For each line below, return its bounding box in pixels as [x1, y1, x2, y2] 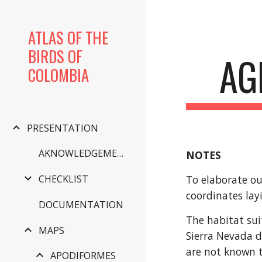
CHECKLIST [39, 173, 88, 186]
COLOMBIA [28, 63, 89, 87]
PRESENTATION [27, 121, 98, 135]
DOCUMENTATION [39, 198, 123, 211]
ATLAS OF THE [28, 26, 108, 49]
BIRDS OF [28, 44, 82, 68]
